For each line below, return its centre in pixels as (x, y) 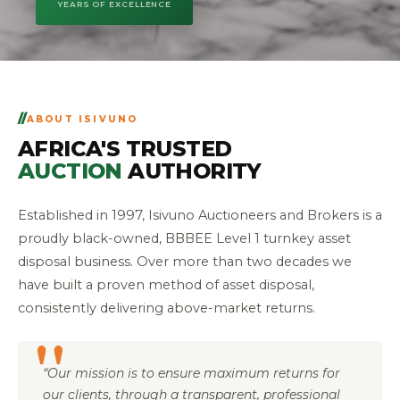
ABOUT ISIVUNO (82, 119)
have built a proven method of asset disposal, (166, 285)
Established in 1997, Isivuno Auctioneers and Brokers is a (200, 216)
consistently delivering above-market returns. (167, 308)
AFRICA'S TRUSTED (125, 149)
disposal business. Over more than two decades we (185, 262)
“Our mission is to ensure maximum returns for (192, 374)
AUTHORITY (192, 171)
